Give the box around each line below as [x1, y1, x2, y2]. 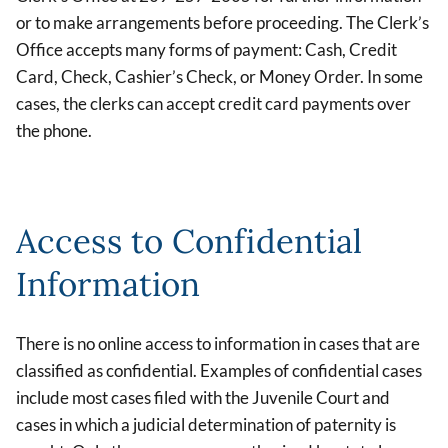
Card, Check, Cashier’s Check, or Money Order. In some [16, 65, 423, 87]
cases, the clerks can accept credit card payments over [16, 92, 411, 114]
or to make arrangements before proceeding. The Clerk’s [16, 11, 429, 33]
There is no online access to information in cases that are [16, 332, 420, 354]
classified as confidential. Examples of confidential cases [16, 359, 422, 381]
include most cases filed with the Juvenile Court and [16, 386, 390, 408]
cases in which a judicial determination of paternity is [16, 413, 396, 435]
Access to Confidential [16, 219, 363, 262]
